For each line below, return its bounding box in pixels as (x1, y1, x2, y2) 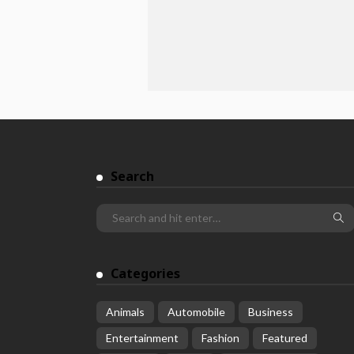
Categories (111, 265, 180, 282)
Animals (106, 305, 145, 318)
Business (248, 305, 293, 318)
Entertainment (106, 331, 179, 345)
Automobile (168, 305, 225, 318)
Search (111, 168, 154, 185)
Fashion (201, 331, 239, 345)
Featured (262, 331, 307, 345)
